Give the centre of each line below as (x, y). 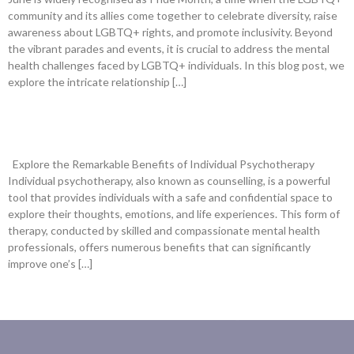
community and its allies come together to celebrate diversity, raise (173, 16)
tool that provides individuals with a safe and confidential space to (170, 197)
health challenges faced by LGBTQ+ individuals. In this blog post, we (176, 66)
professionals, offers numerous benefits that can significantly (159, 247)
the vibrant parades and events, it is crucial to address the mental (169, 49)
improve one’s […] (50, 263)
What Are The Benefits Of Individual (163, 112)
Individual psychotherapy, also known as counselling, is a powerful (169, 180)
